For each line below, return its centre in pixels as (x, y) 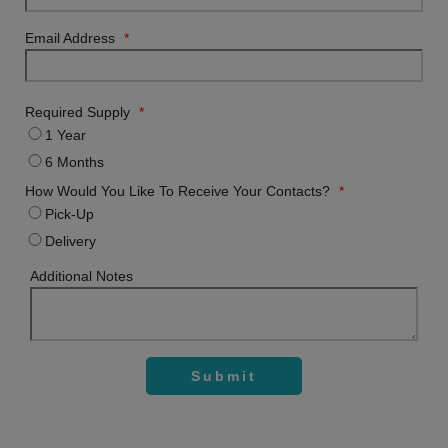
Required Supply (79, 112)
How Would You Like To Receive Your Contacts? (179, 191)
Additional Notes (81, 276)
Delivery (70, 241)
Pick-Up (69, 214)
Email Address (72, 38)
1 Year (65, 135)
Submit (224, 376)
